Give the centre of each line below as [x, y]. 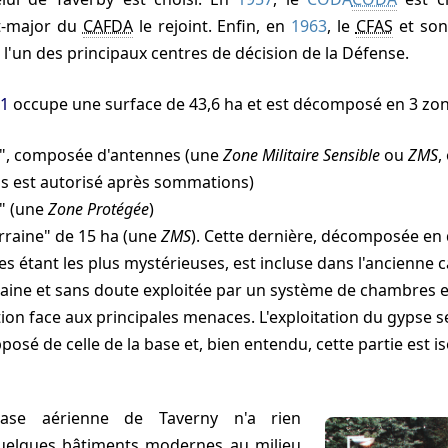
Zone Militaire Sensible [302, 154]
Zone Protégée [99, 208]
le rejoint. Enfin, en [212, 25]
